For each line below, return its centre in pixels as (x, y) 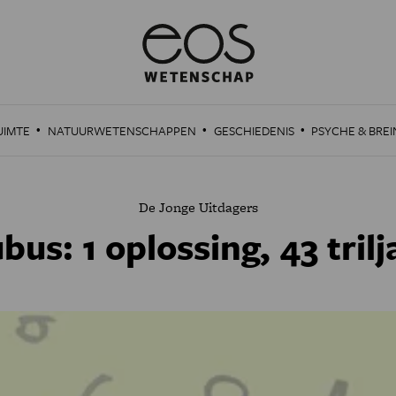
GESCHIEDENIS (254, 130)
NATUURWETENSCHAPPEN (122, 130)
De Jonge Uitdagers (198, 207)
